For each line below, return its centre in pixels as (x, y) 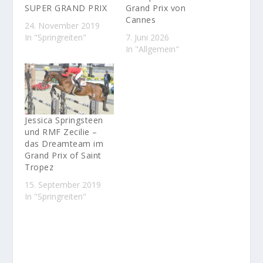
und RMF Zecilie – (61, 132)
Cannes (141, 20)
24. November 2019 (63, 26)
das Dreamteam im (64, 144)
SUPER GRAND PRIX (66, 8)
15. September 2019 (63, 185)
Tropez (39, 167)
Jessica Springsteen (64, 120)
